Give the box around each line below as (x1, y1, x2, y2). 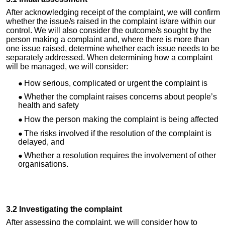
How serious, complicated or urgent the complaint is (24, 78, 207, 87)
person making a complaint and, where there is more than (6, 35, 209, 44)
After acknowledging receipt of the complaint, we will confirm (6, 8, 220, 17)
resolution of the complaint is (110, 129, 211, 138)
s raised (71, 17, 99, 26)
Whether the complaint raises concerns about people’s (24, 92, 217, 101)
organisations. (18, 160, 68, 169)
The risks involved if (24, 129, 97, 138)
